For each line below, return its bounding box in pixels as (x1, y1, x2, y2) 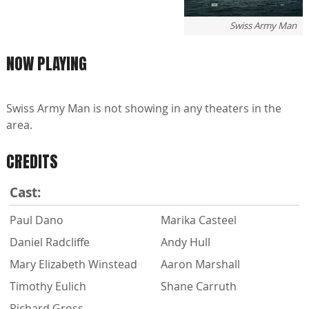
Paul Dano (10, 212, 63, 228)
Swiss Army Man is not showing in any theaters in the (6, 101, 281, 117)
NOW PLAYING (6, 52, 87, 76)
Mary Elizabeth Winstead (10, 256, 137, 272)
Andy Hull (161, 234, 210, 250)
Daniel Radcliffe (10, 234, 90, 250)
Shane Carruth (161, 278, 237, 294)
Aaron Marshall (161, 256, 240, 272)
